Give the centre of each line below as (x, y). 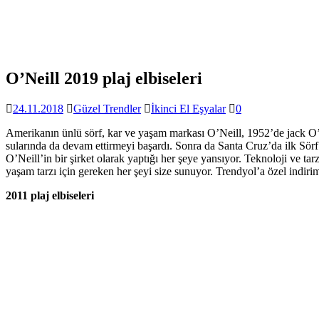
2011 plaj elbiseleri (50, 195)
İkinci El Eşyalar (188, 108)
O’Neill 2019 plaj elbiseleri (104, 78)
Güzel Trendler (107, 108)
